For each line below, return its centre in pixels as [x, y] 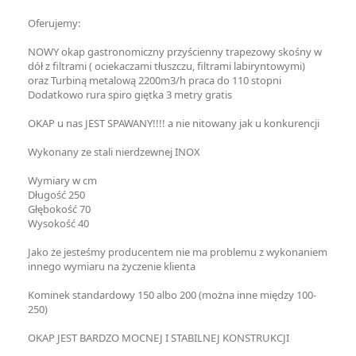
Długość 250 [56, 195]
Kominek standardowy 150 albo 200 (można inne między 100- [172, 295]
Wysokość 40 [58, 223]
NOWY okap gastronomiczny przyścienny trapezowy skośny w [175, 52]
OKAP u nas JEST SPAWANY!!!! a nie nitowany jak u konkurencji [174, 123]
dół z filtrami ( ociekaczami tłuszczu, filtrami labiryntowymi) [166, 66]
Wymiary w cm [62, 180]
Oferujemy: [54, 23]
